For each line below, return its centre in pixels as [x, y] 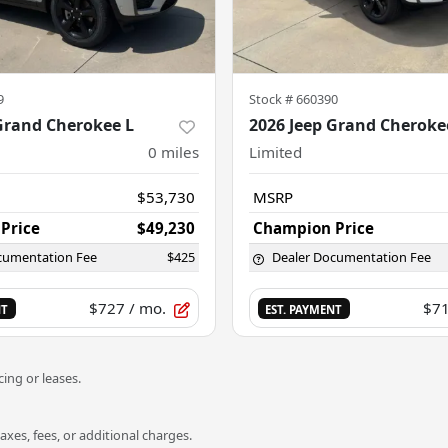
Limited [275, 152]
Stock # [272, 99]
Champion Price [313, 228]
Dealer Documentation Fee [351, 257]
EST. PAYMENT [304, 310]
